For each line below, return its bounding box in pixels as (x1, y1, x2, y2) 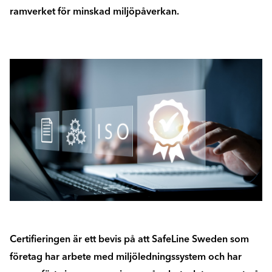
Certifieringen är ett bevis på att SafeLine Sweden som (10, 233, 249, 245)
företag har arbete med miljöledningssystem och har (10, 251, 242, 263)
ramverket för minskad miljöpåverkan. (10, 5, 179, 18)
